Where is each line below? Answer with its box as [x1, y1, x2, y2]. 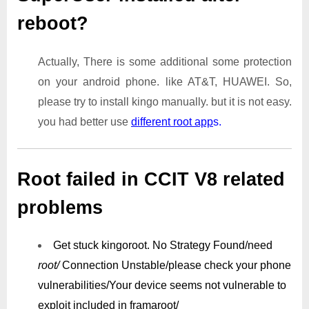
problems [17, 197, 103, 218]
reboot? [17, 12, 88, 34]
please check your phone [168, 259, 291, 272]
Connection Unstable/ [59, 259, 168, 272]
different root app [131, 115, 213, 128]
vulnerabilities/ [38, 279, 109, 292]
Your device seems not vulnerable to [109, 279, 286, 292]
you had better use [38, 115, 131, 128]
